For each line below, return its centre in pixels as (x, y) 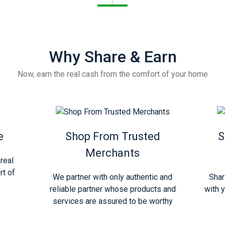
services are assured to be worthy (113, 201)
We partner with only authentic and (113, 177)
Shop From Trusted (113, 136)
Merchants (113, 153)
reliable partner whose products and (113, 189)
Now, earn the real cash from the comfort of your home (113, 74)
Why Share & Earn (113, 57)
